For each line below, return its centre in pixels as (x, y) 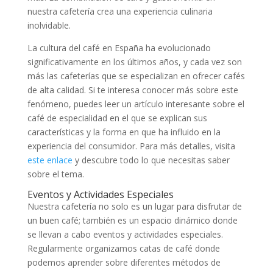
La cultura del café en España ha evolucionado (119, 48)
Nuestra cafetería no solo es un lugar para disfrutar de (134, 206)
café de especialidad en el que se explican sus (117, 118)
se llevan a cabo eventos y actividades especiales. (125, 234)
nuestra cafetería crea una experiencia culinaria (120, 11)
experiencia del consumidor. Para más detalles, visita (131, 146)
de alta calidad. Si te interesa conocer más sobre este (133, 90)
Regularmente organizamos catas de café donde (123, 248)
